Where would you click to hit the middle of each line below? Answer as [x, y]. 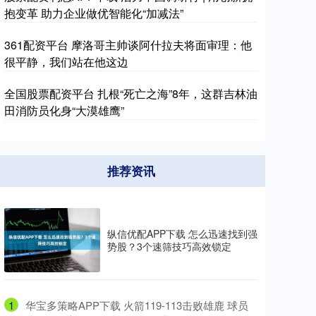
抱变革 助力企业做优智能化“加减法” [94, 13]
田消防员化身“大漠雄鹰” [64, 110]
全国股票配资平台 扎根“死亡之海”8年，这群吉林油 [131, 93]
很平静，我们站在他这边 [66, 62]
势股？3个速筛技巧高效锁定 [169, 247]
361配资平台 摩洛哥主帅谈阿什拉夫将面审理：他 [128, 45]
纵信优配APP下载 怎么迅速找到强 [182, 234]
